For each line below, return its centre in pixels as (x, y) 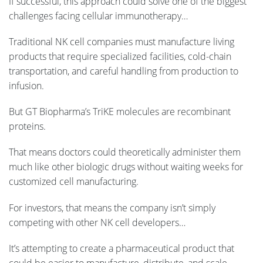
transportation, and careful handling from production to (124, 71)
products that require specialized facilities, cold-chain (120, 57)
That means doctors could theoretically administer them (125, 152)
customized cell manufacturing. (74, 182)
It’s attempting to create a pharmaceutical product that (122, 248)
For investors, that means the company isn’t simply (112, 208)
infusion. (26, 86)
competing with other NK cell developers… (98, 222)
